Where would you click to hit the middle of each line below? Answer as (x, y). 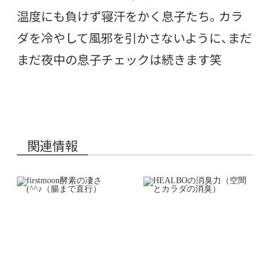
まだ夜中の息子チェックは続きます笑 (119, 59)
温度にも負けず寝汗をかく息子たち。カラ (130, 16)
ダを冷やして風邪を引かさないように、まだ (134, 37)
